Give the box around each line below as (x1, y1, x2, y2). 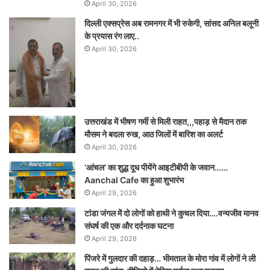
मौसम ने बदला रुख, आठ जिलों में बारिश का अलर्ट (84, 129, 223, 140)
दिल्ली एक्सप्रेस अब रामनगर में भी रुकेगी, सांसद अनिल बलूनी (84, 17, 259, 28)
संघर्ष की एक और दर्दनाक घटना (84, 220, 174, 231)
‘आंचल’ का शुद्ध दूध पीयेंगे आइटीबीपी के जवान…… (84, 162, 228, 172)
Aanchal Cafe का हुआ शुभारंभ (84, 174, 184, 185)
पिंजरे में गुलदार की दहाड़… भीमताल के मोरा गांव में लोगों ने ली (84, 253, 256, 263)
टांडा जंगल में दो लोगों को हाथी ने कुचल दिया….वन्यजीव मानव (84, 207, 259, 218)
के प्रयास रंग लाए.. (84, 30, 139, 41)
